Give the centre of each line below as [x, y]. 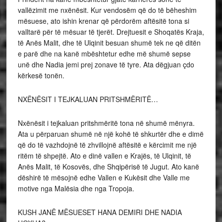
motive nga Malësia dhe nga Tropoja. [76, 189]
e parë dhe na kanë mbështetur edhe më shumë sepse [104, 54]
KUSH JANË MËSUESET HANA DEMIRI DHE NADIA [100, 212]
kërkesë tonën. [41, 76]
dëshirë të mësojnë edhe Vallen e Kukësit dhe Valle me [104, 178]
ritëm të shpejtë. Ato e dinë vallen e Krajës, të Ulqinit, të [104, 156]
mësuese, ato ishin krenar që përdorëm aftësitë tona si [103, 21]
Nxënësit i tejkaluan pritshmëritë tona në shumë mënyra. [106, 123]
